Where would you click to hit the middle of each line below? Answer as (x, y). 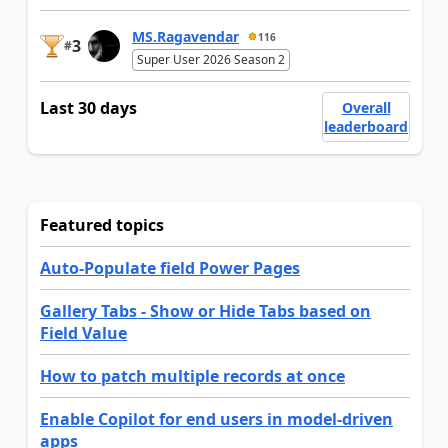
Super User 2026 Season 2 (211, 60)
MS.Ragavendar (185, 37)
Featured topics (102, 225)
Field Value (83, 333)
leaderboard (366, 127)
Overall (366, 108)
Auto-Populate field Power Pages (170, 268)
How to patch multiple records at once (192, 376)
